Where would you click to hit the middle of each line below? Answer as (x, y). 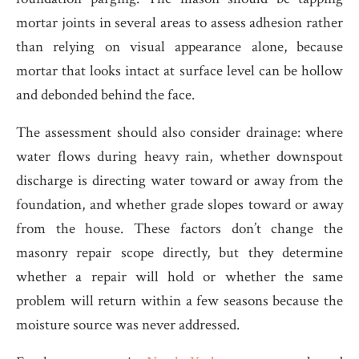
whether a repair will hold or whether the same (179, 277)
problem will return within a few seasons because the (179, 301)
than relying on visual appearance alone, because (179, 47)
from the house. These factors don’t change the (179, 229)
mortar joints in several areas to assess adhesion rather (179, 23)
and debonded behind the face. (105, 95)
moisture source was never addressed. (128, 325)
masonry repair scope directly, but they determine (179, 253)
